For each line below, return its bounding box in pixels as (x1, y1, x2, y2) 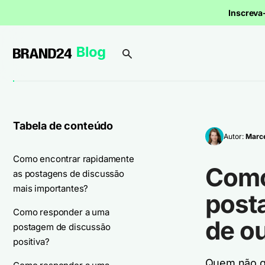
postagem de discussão (13, 221, 111, 232)
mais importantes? (13, 183, 89, 194)
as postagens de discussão (13, 168, 124, 179)
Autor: (223, 131, 245, 141)
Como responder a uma (13, 206, 109, 218)
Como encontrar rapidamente (13, 153, 134, 164)
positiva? (13, 236, 50, 247)
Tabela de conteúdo (13, 119, 114, 132)
